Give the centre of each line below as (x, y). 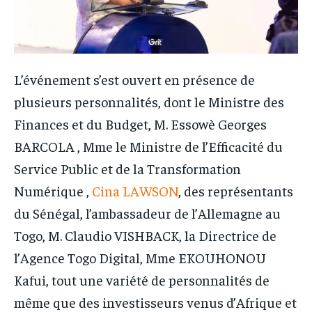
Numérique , (53, 190)
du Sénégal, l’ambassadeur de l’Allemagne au (147, 212)
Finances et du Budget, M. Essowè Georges (140, 123)
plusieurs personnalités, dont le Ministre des (149, 101)
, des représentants (236, 190)
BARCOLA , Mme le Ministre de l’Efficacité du (148, 146)
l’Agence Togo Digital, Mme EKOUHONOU (140, 257)
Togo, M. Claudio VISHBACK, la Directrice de (145, 235)
